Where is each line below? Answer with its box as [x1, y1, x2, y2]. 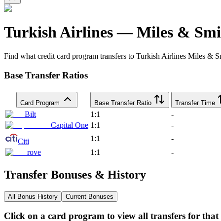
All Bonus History [8, 192, 58, 200]
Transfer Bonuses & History [4, 168, 146, 181]
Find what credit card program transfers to [4, 52, 136, 61]
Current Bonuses [66, 192, 113, 200]
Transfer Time [175, 99, 215, 107]
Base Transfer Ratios [4, 70, 88, 81]
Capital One [51, 120, 88, 129]
